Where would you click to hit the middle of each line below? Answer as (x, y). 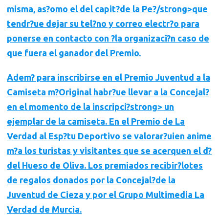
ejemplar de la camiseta (56, 121)
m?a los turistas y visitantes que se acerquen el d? (109, 151)
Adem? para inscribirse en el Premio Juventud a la (109, 77)
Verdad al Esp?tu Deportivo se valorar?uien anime (109, 136)
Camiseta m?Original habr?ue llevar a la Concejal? (108, 92)
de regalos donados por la (61, 180)
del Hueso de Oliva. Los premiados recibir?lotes (105, 165)
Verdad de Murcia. (44, 209)
